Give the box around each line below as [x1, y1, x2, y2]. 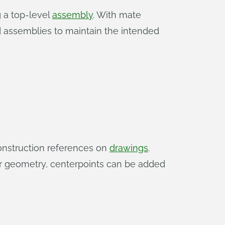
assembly [52, 10, 93, 20]
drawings [109, 143, 148, 153]
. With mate [93, 10, 141, 20]
